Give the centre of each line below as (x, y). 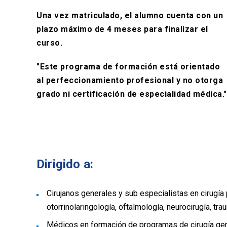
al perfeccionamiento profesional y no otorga (130, 80)
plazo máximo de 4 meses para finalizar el (122, 29)
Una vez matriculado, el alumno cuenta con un (130, 15)
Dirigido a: (65, 164)
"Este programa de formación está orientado (128, 67)
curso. (51, 43)
